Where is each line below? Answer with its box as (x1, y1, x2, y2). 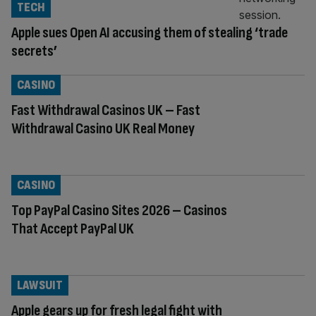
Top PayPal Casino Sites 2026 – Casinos (11, 200, 227, 220)
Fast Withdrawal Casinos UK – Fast (11, 100, 200, 120)
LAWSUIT (17, 277, 63, 293)
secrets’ (11, 41, 57, 61)
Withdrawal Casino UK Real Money (11, 119, 195, 138)
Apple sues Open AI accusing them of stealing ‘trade (11, 23, 288, 42)
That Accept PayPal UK (11, 219, 134, 238)
